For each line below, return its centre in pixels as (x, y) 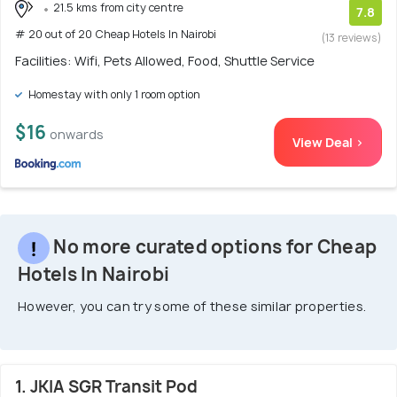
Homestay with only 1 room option (113, 95)
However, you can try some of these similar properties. (192, 307)
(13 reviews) (352, 38)
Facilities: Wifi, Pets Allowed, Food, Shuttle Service (165, 61)
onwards (77, 135)
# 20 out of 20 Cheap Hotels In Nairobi (116, 34)
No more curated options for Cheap (214, 246)
